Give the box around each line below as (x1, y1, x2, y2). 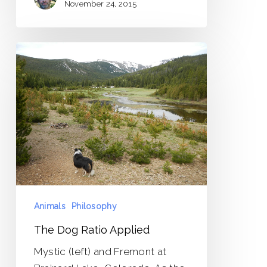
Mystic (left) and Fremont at (33, 246, 167, 258)
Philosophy (71, 201, 117, 212)
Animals (33, 201, 66, 212)
